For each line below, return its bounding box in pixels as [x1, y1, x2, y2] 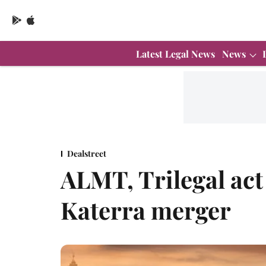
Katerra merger [61, 194, 231, 226]
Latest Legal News [136, 47, 215, 60]
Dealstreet [67, 147, 106, 159]
